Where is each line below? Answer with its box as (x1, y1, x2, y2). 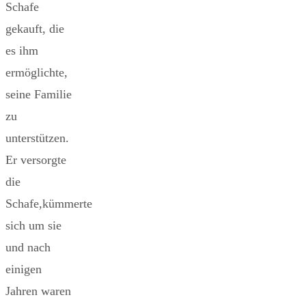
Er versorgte (5, 153, 66, 167)
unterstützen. (5, 131, 69, 145)
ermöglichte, (5, 66, 68, 80)
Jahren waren (5, 284, 71, 298)
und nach (5, 240, 51, 255)
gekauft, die (5, 22, 64, 36)
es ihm (5, 44, 38, 58)
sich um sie (5, 219, 61, 233)
